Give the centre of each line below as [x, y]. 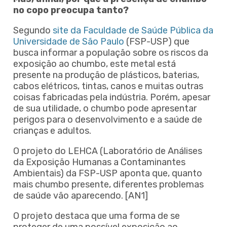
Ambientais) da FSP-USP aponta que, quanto [108, 173]
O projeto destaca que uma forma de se [97, 216]
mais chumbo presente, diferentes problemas [108, 184]
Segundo [33, 30]
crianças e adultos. [52, 130]
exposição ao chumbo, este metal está [94, 64]
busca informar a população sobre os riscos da [111, 52]
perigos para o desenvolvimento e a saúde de [108, 119]
